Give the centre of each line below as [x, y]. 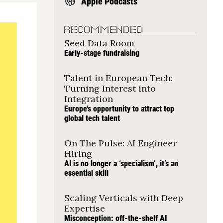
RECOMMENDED [104, 30]
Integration [88, 99]
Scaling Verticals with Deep [123, 198]
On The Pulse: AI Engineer [120, 143]
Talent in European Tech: [118, 78]
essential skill [86, 173]
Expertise [84, 208]
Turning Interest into [110, 88]
